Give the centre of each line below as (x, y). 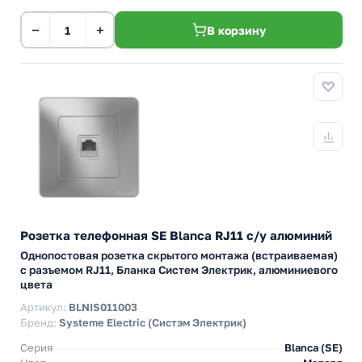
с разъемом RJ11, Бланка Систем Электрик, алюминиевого (179, 270)
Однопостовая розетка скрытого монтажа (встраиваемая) (179, 255)
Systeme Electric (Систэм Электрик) (153, 322)
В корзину (236, 30)
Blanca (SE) (314, 347)
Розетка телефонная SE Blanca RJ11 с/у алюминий (176, 235)
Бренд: (40, 322)
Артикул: (44, 307)
